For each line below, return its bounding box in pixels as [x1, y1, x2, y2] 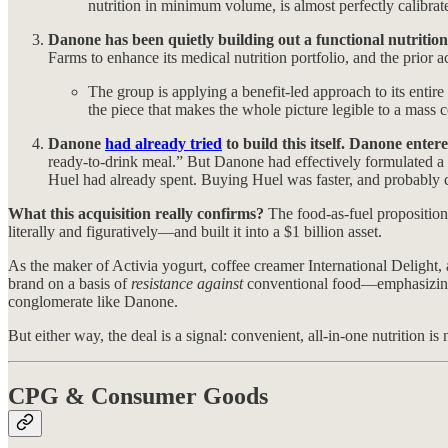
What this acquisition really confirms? [8, 205, 264, 223]
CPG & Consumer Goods [8, 383, 268, 410]
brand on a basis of [8, 275, 131, 293]
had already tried [105, 135, 222, 153]
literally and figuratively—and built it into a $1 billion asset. [8, 223, 382, 241]
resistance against [131, 275, 243, 293]
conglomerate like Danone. [8, 293, 178, 311]
